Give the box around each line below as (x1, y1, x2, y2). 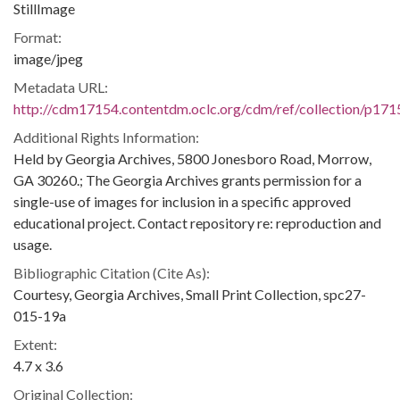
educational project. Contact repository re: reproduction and (13, 214, 381, 231)
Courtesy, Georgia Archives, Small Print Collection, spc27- (13, 286, 366, 303)
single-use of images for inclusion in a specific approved (13, 193, 351, 210)
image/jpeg (13, 50, 83, 67)
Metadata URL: (13, 79, 108, 96)
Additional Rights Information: (13, 129, 199, 146)
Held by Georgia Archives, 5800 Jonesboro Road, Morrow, (13, 150, 371, 167)
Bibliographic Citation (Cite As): (13, 264, 210, 281)
